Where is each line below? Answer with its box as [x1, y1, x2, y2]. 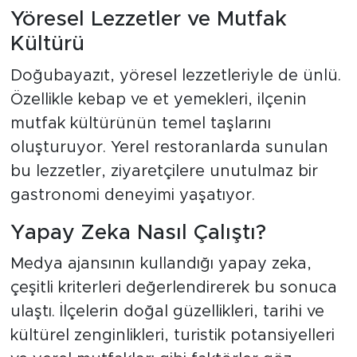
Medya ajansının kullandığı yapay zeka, [10, 256, 312, 273]
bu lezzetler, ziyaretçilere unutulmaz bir [10, 163, 318, 179]
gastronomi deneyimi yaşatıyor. [10, 186, 255, 203]
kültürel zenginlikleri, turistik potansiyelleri [10, 328, 335, 344]
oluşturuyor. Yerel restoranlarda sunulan [10, 139, 328, 155]
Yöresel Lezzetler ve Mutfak [10, 9, 287, 30]
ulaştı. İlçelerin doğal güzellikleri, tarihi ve [10, 304, 324, 320]
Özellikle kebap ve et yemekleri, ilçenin [10, 91, 307, 108]
